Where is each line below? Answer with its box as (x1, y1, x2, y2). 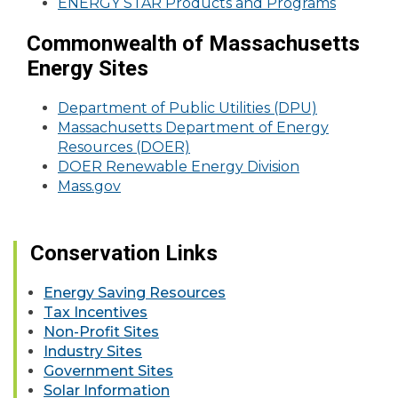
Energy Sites (27, 56, 148, 81)
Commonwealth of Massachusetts (27, 31, 360, 56)
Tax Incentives (44, 304, 147, 321)
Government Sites (44, 362, 173, 379)
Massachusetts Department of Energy (58, 119, 329, 136)
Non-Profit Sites (44, 323, 159, 340)
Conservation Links (30, 241, 218, 266)
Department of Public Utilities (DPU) (58, 99, 317, 116)
